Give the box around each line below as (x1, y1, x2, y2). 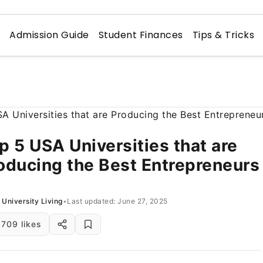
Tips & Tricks (192, 28, 255, 42)
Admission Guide (9, 28, 89, 42)
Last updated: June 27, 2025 (67, 196, 168, 205)
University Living (2, 196, 63, 205)
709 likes (1, 219, 42, 229)
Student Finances (98, 28, 183, 42)
